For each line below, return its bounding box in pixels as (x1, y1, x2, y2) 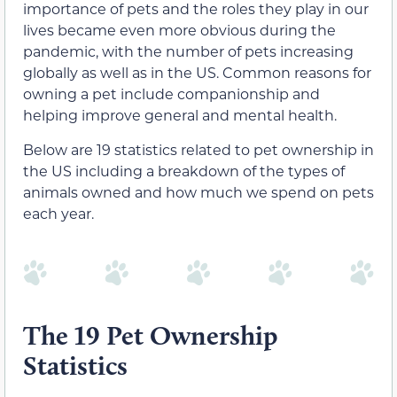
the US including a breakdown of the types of (23, 160, 345, 180)
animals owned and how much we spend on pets (23, 182, 374, 201)
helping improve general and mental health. (23, 105, 337, 125)
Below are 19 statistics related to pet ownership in (23, 139, 374, 159)
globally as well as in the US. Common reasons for (23, 63, 371, 82)
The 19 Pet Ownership (23, 319, 277, 353)
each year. (23, 203, 94, 222)
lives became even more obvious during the (23, 20, 336, 40)
